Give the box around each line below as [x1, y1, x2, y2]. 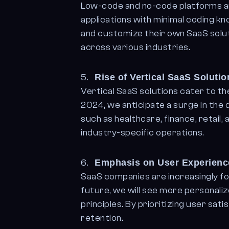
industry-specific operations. [81, 127, 204, 138]
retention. [81, 213, 124, 223]
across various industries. [81, 42, 191, 53]
